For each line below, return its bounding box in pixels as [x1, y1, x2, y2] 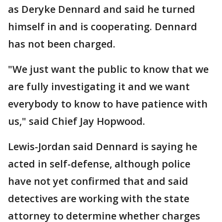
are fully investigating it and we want [8, 80, 190, 93]
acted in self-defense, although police [8, 157, 190, 170]
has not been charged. [8, 37, 115, 51]
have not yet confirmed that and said [8, 174, 188, 188]
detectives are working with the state [8, 192, 189, 205]
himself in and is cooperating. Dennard [8, 20, 197, 33]
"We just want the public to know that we [8, 62, 209, 76]
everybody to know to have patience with [8, 97, 208, 111]
